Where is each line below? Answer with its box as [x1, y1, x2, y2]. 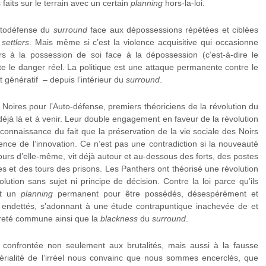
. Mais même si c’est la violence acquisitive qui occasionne [28, 37, 259, 47]
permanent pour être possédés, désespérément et [53, 189, 259, 199]
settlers [1, 37, 29, 47]
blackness [100, 214, 138, 224]
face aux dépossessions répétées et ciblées [87, 25, 259, 35]
